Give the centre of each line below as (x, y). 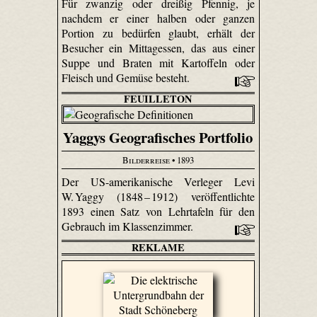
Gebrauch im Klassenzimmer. (128, 226)
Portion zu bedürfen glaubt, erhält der (158, 33)
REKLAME (158, 247)
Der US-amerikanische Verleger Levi (158, 181)
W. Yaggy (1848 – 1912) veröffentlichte (158, 196)
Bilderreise (146, 160)
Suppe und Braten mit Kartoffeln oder (158, 63)
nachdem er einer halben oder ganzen (158, 18)
